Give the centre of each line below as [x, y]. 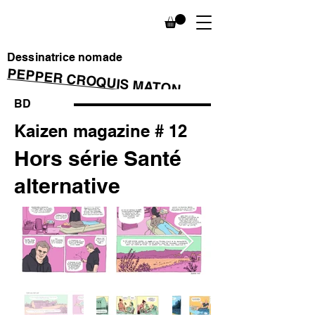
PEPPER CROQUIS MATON [94, 82]
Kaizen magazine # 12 [101, 131]
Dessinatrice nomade [65, 58]
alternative [67, 186]
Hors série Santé [98, 159]
